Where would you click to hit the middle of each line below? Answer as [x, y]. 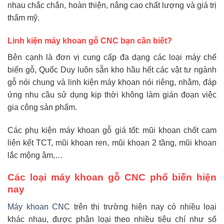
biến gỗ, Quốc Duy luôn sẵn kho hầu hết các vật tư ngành [112, 69]
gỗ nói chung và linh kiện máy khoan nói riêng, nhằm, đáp [112, 82]
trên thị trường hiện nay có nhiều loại [143, 206]
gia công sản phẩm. [42, 107]
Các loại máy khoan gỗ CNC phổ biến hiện [112, 177]
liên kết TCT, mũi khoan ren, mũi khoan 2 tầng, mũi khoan [112, 142]
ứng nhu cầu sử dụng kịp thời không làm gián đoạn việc [112, 94]
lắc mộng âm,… [35, 155]
